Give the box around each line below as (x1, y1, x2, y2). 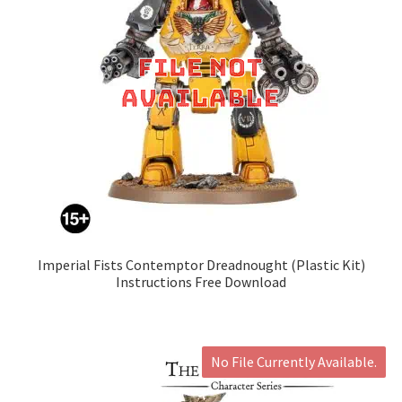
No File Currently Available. (211, 353, 378, 371)
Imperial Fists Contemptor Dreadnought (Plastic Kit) (37, 255, 365, 274)
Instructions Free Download (116, 272, 286, 291)
